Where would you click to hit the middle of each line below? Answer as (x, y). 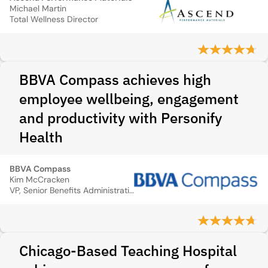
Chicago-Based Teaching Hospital (128, 251)
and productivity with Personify (121, 118)
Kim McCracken (39, 179)
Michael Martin (38, 8)
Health (41, 137)
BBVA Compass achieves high (115, 80)
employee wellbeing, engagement (129, 99)
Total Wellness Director (54, 19)
